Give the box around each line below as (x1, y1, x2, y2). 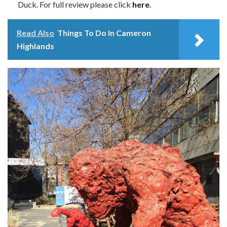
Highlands (17, 41, 54, 51)
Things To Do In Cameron (57, 28, 151, 38)
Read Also (17, 28, 54, 38)
